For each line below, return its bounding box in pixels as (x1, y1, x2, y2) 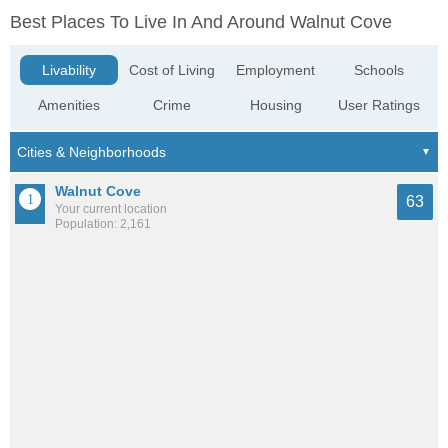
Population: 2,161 (55, 217, 151, 232)
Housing (249, 97, 302, 114)
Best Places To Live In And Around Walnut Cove (10, 12, 392, 33)
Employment (236, 62, 316, 79)
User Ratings (337, 97, 420, 114)
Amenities (38, 97, 101, 114)
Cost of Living (129, 62, 216, 79)
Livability (42, 62, 97, 79)
